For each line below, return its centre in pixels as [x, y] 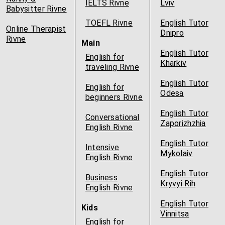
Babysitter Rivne [36, 9]
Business [101, 178]
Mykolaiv [177, 153]
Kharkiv [174, 63]
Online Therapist [36, 29]
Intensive [102, 147]
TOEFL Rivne [109, 23]
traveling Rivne [112, 67]
